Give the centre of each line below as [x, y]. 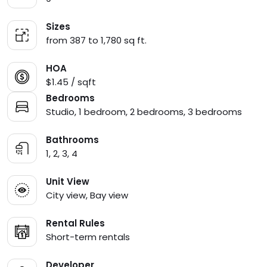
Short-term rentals [88, 237]
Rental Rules [75, 223]
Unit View [68, 182]
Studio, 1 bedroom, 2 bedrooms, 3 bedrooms [144, 112]
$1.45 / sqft [71, 82]
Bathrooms [72, 140]
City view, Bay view [87, 195]
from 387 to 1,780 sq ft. [96, 41]
